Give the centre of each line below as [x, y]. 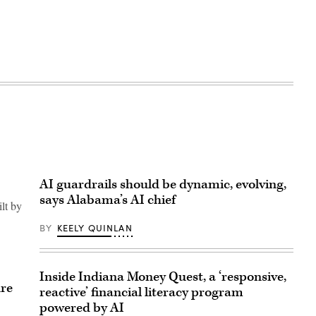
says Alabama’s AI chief [108, 200]
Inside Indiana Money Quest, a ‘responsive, [163, 276]
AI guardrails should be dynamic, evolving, [163, 184]
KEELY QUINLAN [95, 227]
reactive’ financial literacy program [141, 292]
